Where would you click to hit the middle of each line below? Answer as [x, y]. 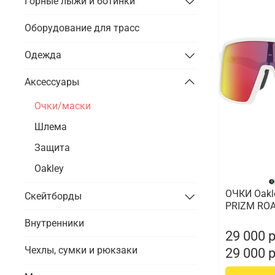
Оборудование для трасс [82, 28]
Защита [52, 147]
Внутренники [54, 223]
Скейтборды [53, 196]
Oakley [49, 168]
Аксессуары [52, 82]
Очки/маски [63, 106]
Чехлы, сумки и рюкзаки [81, 250]
